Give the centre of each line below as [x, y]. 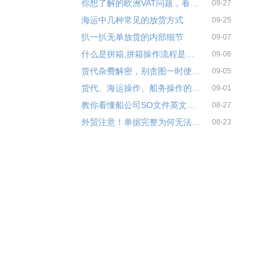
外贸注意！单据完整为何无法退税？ [196, 122]
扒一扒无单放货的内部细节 [132, 37]
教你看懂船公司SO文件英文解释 [191, 105]
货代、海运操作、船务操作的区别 [196, 88]
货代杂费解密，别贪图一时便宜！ [196, 71]
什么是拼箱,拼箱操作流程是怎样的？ [190, 54]
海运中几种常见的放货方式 [132, 20]
